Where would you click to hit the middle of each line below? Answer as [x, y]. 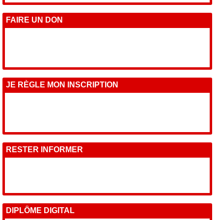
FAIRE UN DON [35, 20]
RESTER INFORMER [45, 149]
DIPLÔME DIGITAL [41, 210]
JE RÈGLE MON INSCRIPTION [62, 84]
